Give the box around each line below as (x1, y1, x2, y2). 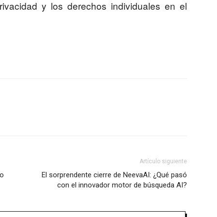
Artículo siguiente (139, 157, 187, 165)
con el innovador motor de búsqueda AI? (57, 180, 187, 189)
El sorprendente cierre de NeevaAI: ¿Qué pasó (42, 170, 187, 179)
